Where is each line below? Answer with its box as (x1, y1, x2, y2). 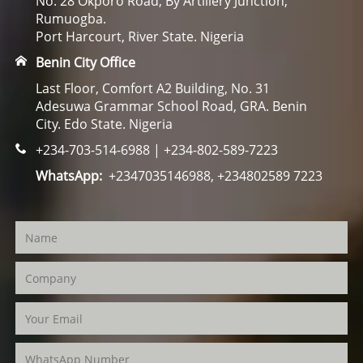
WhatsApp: (35, 167, 102, 185)
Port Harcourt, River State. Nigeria (35, 28, 244, 45)
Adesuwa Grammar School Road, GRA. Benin (35, 97, 307, 115)
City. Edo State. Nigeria (35, 115, 173, 133)
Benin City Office (35, 53, 135, 71)
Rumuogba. (35, 10, 106, 28)
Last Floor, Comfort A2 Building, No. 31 (35, 79, 270, 97)
